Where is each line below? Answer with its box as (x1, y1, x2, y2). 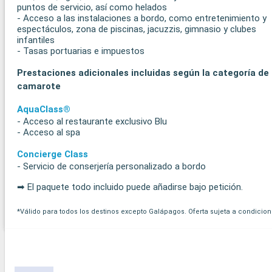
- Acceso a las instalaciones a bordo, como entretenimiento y (17, 12, 267, 24)
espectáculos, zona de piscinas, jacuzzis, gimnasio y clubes (17, 23, 256, 35)
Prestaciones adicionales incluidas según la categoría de (17, 67, 269, 78)
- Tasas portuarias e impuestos (17, 45, 144, 56)
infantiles (17, 34, 55, 46)
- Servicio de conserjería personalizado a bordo (17, 160, 206, 172)
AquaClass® (17, 103, 70, 115)
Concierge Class (17, 148, 88, 160)
